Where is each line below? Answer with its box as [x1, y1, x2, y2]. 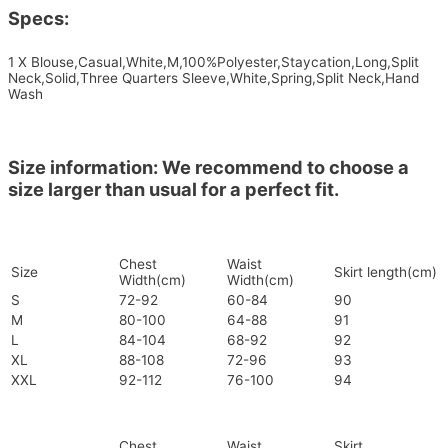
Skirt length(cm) [334, 264, 437, 281]
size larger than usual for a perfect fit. [8, 177, 339, 200]
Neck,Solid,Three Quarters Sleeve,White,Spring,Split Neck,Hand [8, 69, 419, 86]
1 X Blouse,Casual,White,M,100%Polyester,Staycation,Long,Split [8, 53, 419, 70]
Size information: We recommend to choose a [8, 155, 409, 178]
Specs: [8, 7, 69, 30]
